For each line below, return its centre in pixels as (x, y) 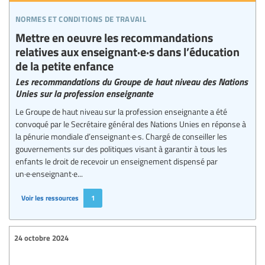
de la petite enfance (64, 65)
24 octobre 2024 (41, 238)
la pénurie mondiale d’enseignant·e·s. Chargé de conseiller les (121, 136)
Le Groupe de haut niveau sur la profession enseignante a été (121, 111)
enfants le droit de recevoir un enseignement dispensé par (117, 161)
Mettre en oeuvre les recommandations (114, 37)
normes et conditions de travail (81, 17)
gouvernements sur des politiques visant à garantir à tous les (121, 148)
